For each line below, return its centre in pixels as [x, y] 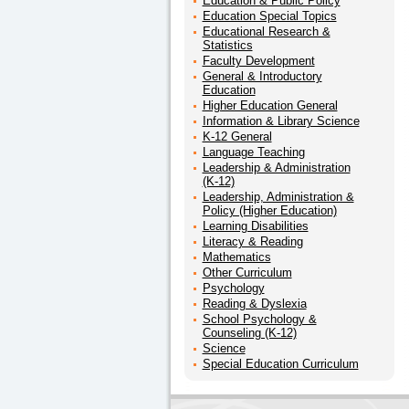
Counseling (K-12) [249, 333]
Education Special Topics [269, 16]
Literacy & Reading [252, 241]
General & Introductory [262, 76]
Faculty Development [258, 61]
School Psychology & [259, 319]
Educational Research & [266, 31]
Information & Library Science [281, 121]
